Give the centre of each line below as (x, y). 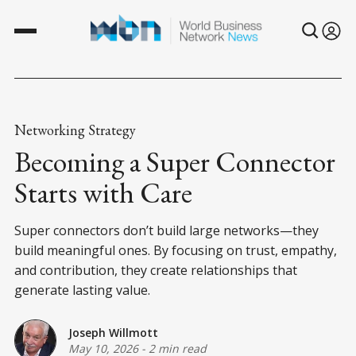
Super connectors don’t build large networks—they (166, 230)
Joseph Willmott (113, 333)
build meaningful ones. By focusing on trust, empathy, (176, 250)
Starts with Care (103, 192)
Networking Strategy (75, 130)
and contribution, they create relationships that (156, 270)
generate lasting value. (82, 290)
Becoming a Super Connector (175, 161)
